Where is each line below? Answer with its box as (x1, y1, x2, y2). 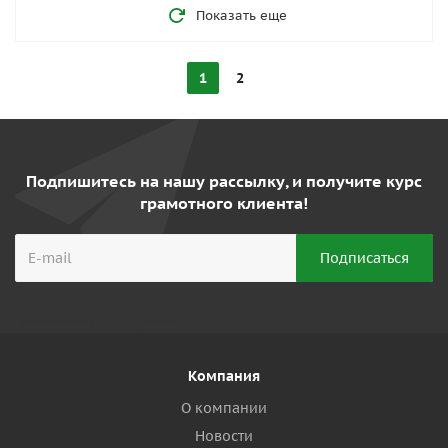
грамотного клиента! (140, 193, 308, 213)
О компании (181, 399, 267, 417)
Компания (188, 367, 260, 385)
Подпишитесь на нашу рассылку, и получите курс (26, 171, 422, 191)
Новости (195, 427, 253, 445)
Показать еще (195, 7, 287, 24)
